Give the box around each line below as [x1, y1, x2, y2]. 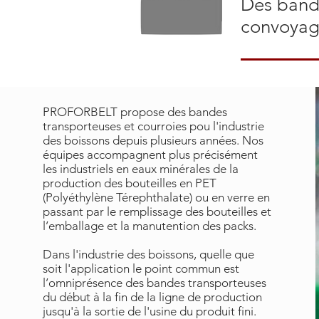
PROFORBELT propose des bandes [42, 105, 227, 119]
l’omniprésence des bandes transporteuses [42, 276, 266, 290]
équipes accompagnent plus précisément [42, 147, 258, 162]
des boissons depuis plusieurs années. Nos [42, 133, 263, 147]
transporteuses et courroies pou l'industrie [42, 119, 264, 133]
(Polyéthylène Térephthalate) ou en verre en [42, 190, 270, 204]
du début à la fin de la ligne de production [42, 290, 262, 304]
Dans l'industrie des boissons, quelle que [42, 247, 254, 261]
